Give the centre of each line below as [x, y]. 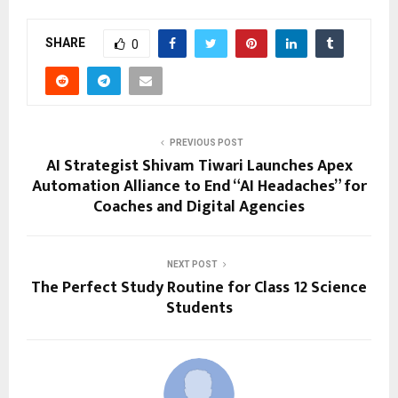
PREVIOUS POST [206, 142]
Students [199, 308]
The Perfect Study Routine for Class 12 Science [199, 287]
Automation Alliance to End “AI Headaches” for [199, 186]
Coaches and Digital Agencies [199, 207]
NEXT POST [192, 264]
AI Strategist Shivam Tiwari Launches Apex [199, 166]
